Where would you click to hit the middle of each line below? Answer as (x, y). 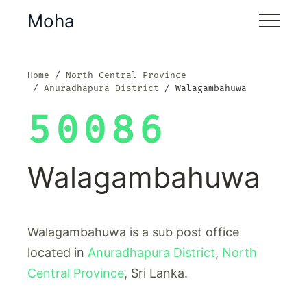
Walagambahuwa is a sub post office (133, 232)
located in (58, 253)
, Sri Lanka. (156, 273)
